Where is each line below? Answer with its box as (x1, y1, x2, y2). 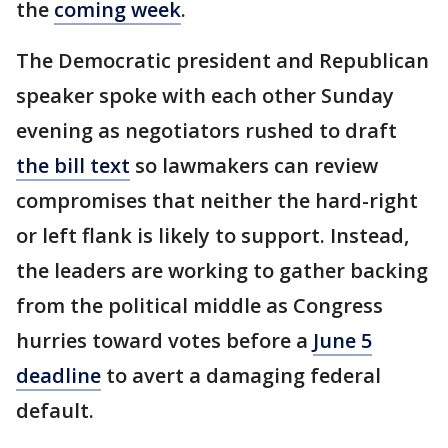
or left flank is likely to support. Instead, (16, 222, 409, 249)
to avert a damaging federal (101, 362, 381, 389)
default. (16, 397, 94, 424)
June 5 (313, 327, 372, 354)
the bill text (16, 152, 130, 179)
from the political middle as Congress (16, 292, 383, 319)
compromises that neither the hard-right (16, 187, 418, 214)
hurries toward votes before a (16, 327, 313, 354)
